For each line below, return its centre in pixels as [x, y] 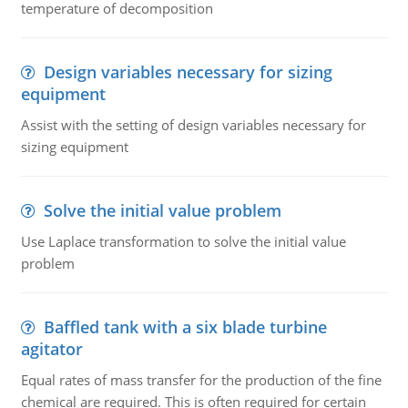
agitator [51, 349]
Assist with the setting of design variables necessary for [193, 125]
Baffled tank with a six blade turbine [185, 327]
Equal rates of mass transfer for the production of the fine [201, 380]
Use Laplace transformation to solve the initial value [183, 241]
